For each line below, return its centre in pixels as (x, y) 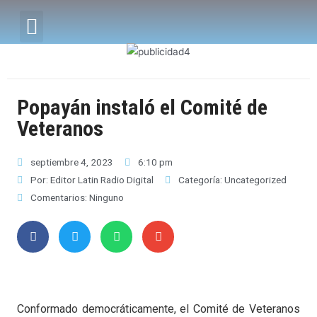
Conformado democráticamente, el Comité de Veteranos (158, 309)
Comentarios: (59, 197)
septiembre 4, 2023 (72, 162)
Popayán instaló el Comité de (142, 107)
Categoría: (201, 179)
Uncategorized (255, 179)
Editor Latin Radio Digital (101, 179)
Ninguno (105, 197)
